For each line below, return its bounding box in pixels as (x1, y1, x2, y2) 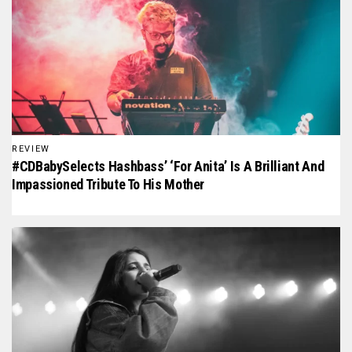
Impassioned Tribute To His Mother (12, 176, 205, 193)
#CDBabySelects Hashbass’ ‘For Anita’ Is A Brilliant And (12, 158, 324, 175)
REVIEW (12, 144, 50, 155)
